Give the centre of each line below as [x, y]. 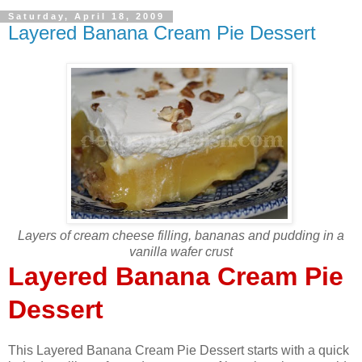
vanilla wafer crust [181, 252]
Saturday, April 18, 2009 [86, 17]
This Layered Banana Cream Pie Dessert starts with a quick [179, 351]
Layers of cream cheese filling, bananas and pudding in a [181, 236]
